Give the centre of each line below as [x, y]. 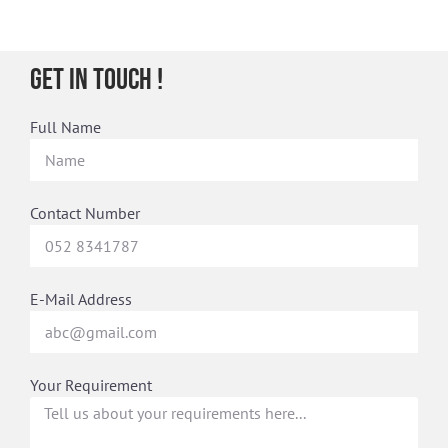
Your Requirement [91, 384]
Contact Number [85, 212]
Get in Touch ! [96, 79]
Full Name [65, 126]
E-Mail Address [81, 298]
